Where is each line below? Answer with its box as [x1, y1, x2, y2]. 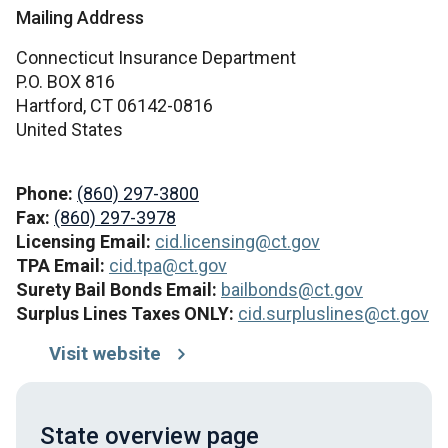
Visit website [49, 343, 161, 365]
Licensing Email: [16, 231, 155, 252]
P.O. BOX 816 [16, 71, 115, 92]
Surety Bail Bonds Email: [16, 279, 221, 300]
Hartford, [16, 95, 86, 116]
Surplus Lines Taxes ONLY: [16, 303, 238, 324]
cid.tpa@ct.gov [109, 255, 227, 276]
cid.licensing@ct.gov [155, 231, 320, 252]
